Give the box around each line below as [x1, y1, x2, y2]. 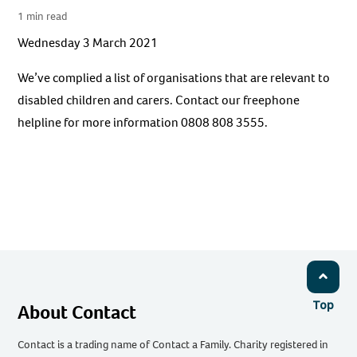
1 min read [18, 8, 68, 24]
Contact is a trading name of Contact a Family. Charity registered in [18, 337, 329, 353]
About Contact [18, 300, 137, 326]
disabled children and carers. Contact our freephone [18, 92, 300, 109]
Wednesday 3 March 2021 [18, 34, 159, 52]
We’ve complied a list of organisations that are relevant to [18, 69, 331, 87]
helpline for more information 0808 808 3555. [18, 114, 269, 131]
